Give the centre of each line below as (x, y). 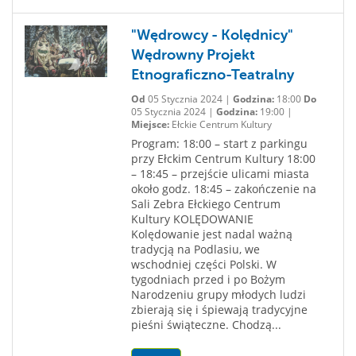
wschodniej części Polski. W (203, 264)
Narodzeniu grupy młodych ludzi (218, 294)
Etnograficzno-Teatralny (212, 75)
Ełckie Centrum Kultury (220, 124)
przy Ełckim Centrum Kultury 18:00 (223, 159)
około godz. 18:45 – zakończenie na (223, 189)
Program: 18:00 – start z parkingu (219, 143)
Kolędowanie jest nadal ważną (211, 234)
